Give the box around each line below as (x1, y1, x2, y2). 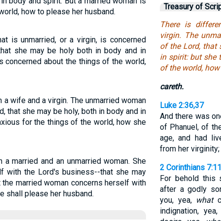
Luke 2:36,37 (159, 101, 204, 110)
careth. (159, 82, 184, 91)
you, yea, (159, 195, 196, 205)
